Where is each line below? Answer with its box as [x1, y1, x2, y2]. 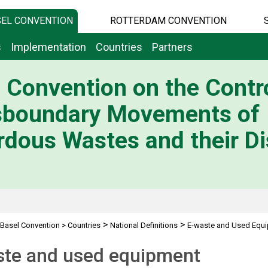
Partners [152, 41, 193, 53]
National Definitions [109, 221, 178, 230]
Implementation [11, 41, 86, 53]
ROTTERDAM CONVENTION [109, 15, 227, 26]
